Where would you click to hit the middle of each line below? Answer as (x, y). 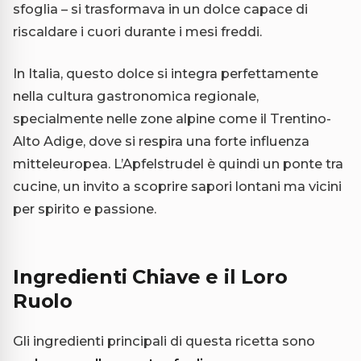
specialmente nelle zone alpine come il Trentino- (172, 119)
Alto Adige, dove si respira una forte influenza (161, 141)
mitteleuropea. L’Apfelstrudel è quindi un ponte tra (178, 164)
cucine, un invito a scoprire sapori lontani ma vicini (177, 187)
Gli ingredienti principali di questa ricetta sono (164, 341)
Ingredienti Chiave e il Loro (150, 277)
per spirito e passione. (85, 209)
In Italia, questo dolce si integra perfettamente (166, 74)
